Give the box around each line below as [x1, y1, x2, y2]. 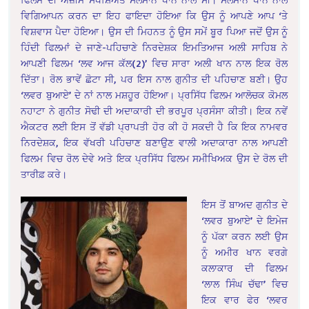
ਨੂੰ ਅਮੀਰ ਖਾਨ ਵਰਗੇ [201, 246, 288, 259]
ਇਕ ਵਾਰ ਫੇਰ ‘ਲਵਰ [201, 294, 288, 306]
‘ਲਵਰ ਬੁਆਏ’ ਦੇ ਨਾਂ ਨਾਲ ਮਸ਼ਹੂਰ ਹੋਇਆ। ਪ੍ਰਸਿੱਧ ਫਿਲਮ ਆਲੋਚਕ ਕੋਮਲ [21, 89, 288, 101]
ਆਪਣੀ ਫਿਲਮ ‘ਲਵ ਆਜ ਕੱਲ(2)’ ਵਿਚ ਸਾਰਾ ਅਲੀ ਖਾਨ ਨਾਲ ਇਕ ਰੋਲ [21, 57, 288, 70]
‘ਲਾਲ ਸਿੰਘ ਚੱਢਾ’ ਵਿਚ [201, 278, 288, 290]
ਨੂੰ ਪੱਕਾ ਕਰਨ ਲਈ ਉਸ [201, 230, 288, 243]
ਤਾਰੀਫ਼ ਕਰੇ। [21, 168, 68, 181]
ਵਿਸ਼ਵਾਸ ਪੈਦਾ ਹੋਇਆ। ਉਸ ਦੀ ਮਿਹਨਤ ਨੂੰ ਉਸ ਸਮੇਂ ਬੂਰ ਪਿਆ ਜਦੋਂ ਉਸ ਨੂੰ [21, 26, 288, 38]
